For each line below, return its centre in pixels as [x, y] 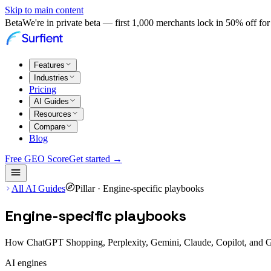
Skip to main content [44, 10]
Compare [50, 127]
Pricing [43, 89]
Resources [53, 114]
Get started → [96, 159]
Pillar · [89, 188]
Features [49, 65]
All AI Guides [38, 188]
